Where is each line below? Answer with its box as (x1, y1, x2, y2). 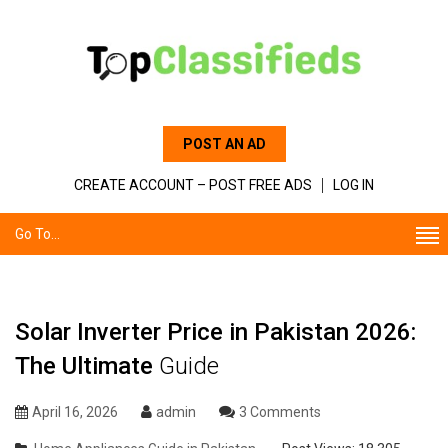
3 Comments (239, 404, 321, 420)
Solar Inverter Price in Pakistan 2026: (15, 318, 416, 346)
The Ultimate (15, 352, 159, 380)
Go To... (15, 226, 60, 242)
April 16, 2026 (32, 404, 118, 420)
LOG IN (333, 177, 374, 193)
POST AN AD (182, 136, 266, 152)
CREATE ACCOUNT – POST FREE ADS (74, 177, 312, 193)
